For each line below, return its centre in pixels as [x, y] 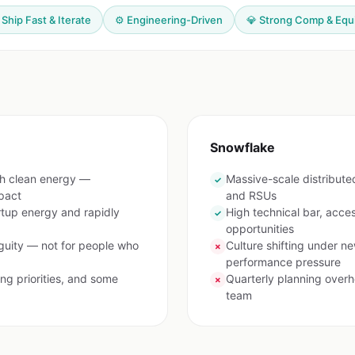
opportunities [260, 229]
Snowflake [242, 147]
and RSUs [251, 195]
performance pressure [283, 262]
